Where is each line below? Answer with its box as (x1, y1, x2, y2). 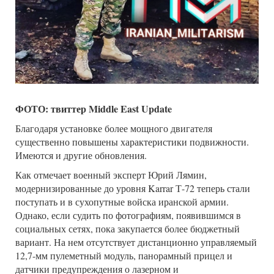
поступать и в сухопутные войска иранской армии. (15, 194, 229, 208)
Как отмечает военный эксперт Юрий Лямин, (15, 168, 207, 181)
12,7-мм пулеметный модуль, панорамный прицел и (15, 248, 232, 262)
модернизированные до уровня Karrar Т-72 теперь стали (15, 181, 250, 194)
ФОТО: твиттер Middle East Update (15, 101, 172, 116)
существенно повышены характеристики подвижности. (15, 135, 249, 148)
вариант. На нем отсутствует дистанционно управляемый (15, 235, 257, 248)
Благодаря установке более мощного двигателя (15, 121, 212, 135)
